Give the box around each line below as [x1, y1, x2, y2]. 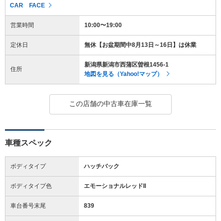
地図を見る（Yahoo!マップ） [84, 70, 163, 77]
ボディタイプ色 [10, 182, 52, 189]
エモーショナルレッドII [84, 182, 146, 189]
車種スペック [5, 138, 52, 147]
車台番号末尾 [10, 202, 46, 209]
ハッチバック [84, 162, 119, 170]
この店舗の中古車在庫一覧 [69, 99, 152, 108]
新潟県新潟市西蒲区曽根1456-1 [84, 61, 169, 68]
